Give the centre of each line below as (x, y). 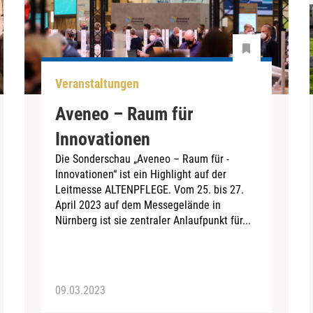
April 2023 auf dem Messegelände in (138, 205)
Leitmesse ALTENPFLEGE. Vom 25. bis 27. (150, 189)
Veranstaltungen (97, 84)
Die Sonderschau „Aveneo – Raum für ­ (143, 159)
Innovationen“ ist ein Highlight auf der (141, 174)
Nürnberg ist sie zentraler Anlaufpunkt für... (153, 220)
